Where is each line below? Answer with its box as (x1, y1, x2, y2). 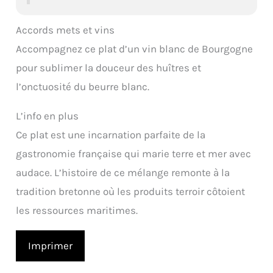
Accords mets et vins (16, 23, 115, 36)
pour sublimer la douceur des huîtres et (16, 61, 202, 74)
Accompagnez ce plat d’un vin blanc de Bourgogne (16, 42, 253, 55)
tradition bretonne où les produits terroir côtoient (16, 185, 246, 197)
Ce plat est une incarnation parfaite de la (16, 128, 206, 141)
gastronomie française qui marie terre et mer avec (16, 147, 252, 160)
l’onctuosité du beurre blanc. (16, 80, 150, 93)
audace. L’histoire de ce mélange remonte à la (16, 166, 230, 179)
